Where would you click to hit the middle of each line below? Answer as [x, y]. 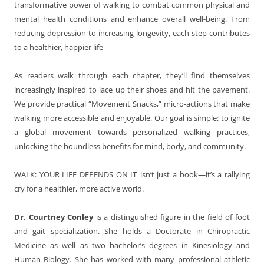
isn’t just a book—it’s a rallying [195, 174]
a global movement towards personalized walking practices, [132, 132]
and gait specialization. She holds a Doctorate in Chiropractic [132, 231]
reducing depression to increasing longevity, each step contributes [132, 33]
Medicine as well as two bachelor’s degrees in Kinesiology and [132, 245]
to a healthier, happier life [59, 47]
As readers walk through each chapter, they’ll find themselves [132, 75]
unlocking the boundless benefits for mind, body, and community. [130, 146]
